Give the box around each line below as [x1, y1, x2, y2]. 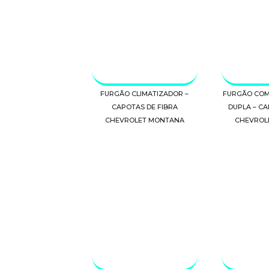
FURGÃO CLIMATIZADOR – [100, 89, 189, 98]
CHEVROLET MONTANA [104, 115, 184, 124]
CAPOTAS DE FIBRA [111, 102, 178, 111]
